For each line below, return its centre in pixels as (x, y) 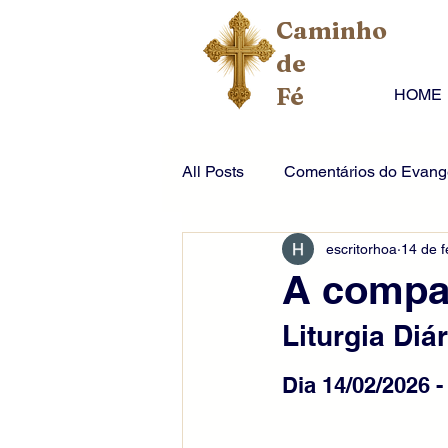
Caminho (331, 30)
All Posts (213, 171)
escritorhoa (361, 248)
